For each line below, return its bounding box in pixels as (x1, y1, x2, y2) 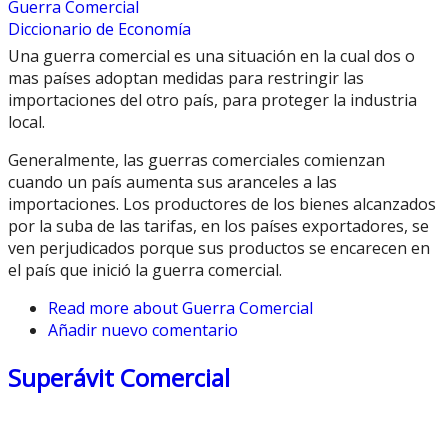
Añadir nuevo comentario (48, 319, 238, 342)
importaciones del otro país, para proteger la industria (8, 89, 417, 112)
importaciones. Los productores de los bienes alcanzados (8, 193, 436, 216)
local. (8, 111, 45, 134)
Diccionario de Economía (8, 18, 191, 41)
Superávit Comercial (8, 361, 230, 395)
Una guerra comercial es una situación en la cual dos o (8, 45, 415, 68)
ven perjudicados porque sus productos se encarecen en (8, 237, 430, 260)
